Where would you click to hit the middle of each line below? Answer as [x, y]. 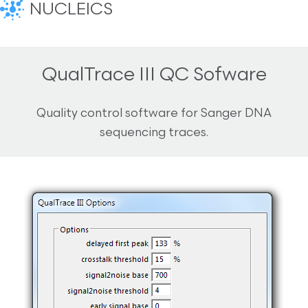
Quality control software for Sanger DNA [154, 114]
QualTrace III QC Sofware [154, 76]
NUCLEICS [71, 10]
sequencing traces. [154, 133]
